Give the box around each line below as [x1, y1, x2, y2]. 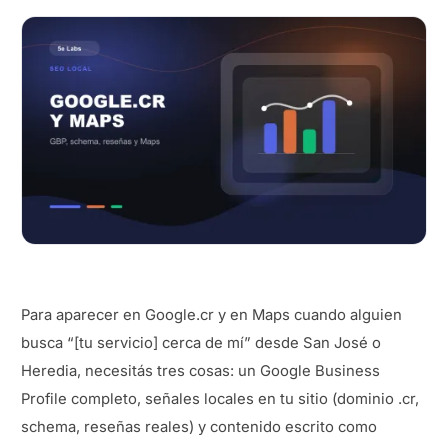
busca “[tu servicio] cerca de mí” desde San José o [21, 334, 381, 353]
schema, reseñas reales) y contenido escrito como [21, 418, 377, 437]
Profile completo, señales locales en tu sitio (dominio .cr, [21, 390, 419, 409]
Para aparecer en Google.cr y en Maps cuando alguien [21, 306, 402, 325]
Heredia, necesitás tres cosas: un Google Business [21, 362, 380, 381]
